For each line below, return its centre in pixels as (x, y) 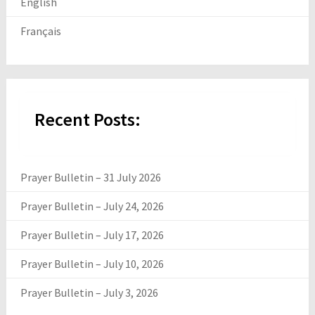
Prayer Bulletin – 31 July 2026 (90, 178)
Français (40, 31)
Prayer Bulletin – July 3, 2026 (89, 293)
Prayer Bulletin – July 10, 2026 (92, 264)
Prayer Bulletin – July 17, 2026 (92, 235)
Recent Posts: (87, 120)
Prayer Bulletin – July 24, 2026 (92, 206)
